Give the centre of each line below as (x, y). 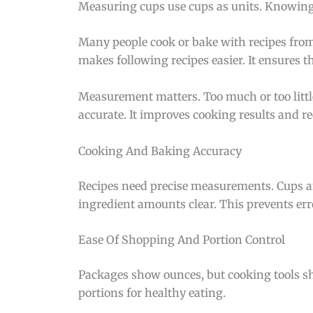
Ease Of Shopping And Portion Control (182, 240)
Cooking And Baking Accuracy (160, 151)
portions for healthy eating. (152, 293)
